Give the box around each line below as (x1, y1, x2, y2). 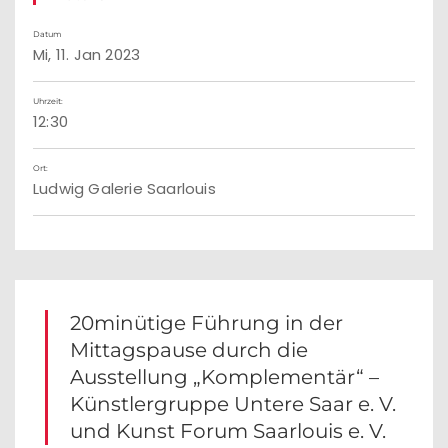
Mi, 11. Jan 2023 (33, 44, 141, 65)
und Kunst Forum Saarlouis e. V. (70, 419, 386, 443)
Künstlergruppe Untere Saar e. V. (70, 392, 396, 416)
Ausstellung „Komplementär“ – (70, 365, 379, 389)
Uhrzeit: (33, 96, 63, 106)
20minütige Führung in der (70, 311, 343, 335)
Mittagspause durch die (70, 338, 308, 362)
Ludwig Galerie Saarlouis (33, 178, 216, 199)
